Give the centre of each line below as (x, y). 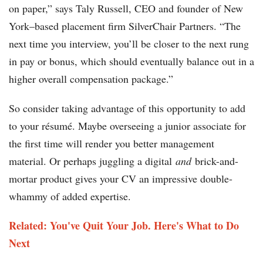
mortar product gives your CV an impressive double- (121, 179)
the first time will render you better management (112, 144)
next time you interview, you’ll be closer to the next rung (129, 44)
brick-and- (215, 161)
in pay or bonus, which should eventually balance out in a (131, 61)
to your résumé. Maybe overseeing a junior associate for (127, 126)
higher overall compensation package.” (91, 79)
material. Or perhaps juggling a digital (92, 161)
